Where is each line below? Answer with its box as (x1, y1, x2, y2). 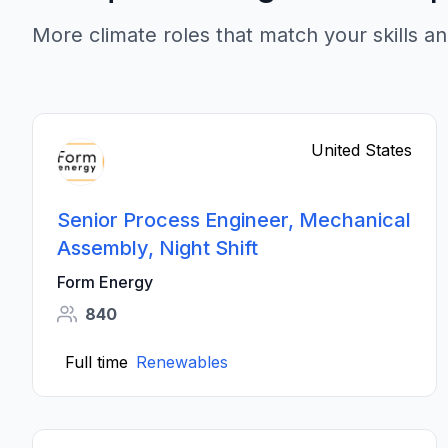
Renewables (136, 352, 228, 372)
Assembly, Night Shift (57, 236, 258, 260)
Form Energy (57, 272, 153, 292)
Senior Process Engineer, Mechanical (57, 208, 411, 232)
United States (311, 140, 413, 160)
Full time (65, 352, 128, 372)
